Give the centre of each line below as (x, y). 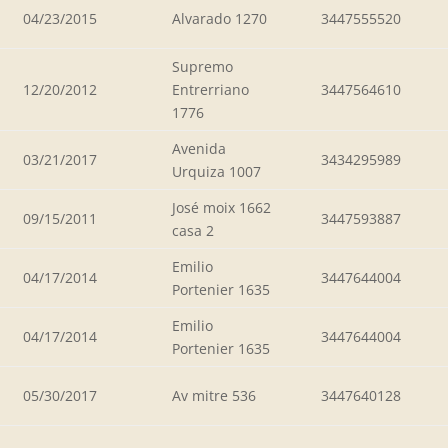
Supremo (202, 66)
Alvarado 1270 (219, 18)
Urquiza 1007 (216, 171)
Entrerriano (210, 89)
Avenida (199, 148)
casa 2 (193, 230)
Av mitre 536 (214, 395)
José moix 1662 (221, 207)
